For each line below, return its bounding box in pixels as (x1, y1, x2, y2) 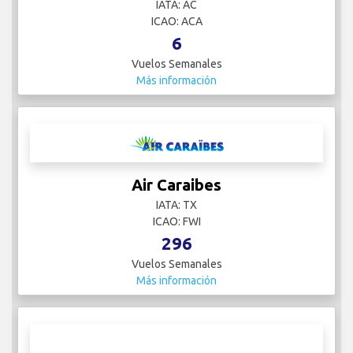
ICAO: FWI (152, 215, 201, 229)
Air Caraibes (132, 176, 221, 195)
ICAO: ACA (150, 15, 203, 28)
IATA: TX (156, 199, 197, 212)
